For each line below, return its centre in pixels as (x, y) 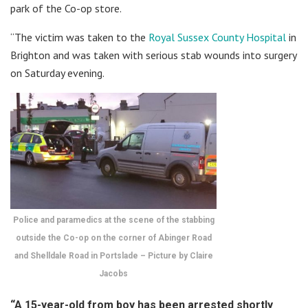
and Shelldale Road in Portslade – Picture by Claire (113, 255)
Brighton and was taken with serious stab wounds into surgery (153, 55)
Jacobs (113, 273)
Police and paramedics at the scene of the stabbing (113, 220)
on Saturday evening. (57, 73)
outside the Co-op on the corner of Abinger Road (113, 238)
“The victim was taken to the (79, 37)
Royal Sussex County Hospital (217, 37)
